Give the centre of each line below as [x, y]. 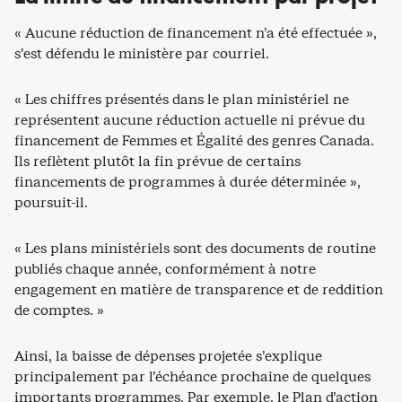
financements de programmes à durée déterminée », [188, 181]
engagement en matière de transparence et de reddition [199, 289]
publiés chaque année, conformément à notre [165, 268]
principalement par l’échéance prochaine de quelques [192, 376]
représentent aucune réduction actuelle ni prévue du [190, 119]
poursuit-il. [51, 202]
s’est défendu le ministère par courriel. [142, 53]
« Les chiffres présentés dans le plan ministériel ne [182, 99]
